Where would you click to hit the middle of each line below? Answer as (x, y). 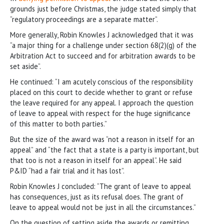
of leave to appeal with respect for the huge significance (100, 113)
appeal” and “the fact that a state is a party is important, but (104, 149)
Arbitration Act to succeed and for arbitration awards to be (103, 55)
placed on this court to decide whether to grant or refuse (101, 92)
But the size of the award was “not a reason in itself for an (102, 139)
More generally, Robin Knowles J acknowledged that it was (102, 34)
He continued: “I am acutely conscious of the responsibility (101, 81)
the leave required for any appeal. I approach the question (102, 102)
